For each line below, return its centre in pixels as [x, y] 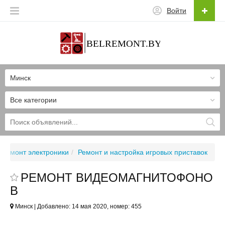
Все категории [33, 100]
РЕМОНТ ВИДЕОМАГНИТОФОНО [117, 178]
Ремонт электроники [35, 152]
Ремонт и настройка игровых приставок [143, 152]
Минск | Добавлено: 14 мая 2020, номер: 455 [78, 207]
